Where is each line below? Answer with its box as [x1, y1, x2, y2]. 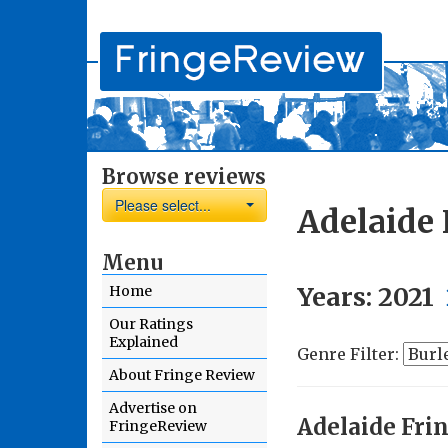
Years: [297, 281, 378, 314]
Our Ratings [109, 315, 193, 333]
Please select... [115, 195, 211, 215]
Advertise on [109, 399, 197, 417]
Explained [109, 333, 178, 351]
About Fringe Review [109, 366, 255, 384]
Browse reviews [102, 164, 266, 189]
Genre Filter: [297, 344, 403, 365]
